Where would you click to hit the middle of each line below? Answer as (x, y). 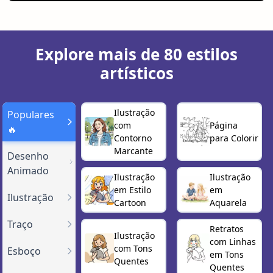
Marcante (133, 151)
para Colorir (234, 138)
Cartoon (130, 203)
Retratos (227, 229)
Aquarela (229, 203)
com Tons (133, 248)
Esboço (24, 251)
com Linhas (233, 242)
